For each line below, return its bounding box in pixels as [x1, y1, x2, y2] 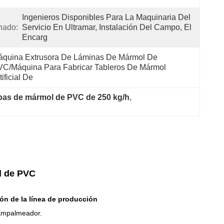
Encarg [22, 33, 47, 41]
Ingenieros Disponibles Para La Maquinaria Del [22, 13, 190, 21]
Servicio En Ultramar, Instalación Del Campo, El [22, 23, 191, 31]
